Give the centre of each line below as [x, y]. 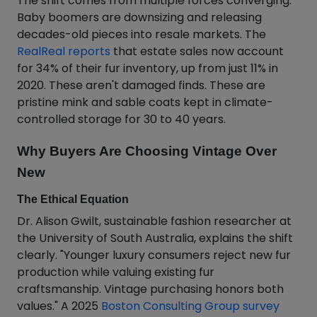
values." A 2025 [59, 306]
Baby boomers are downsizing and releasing [139, 17]
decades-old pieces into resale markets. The [142, 34]
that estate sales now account [197, 51]
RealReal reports [64, 51]
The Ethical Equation [73, 199]
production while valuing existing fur [116, 272]
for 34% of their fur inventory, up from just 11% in [148, 68]
